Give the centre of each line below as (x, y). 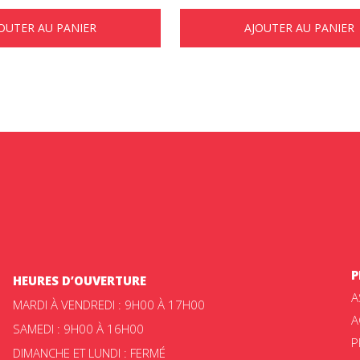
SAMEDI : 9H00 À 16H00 (78, 329)
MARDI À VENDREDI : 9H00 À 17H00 (108, 305)
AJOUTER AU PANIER (299, 27)
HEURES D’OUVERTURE (79, 280)
